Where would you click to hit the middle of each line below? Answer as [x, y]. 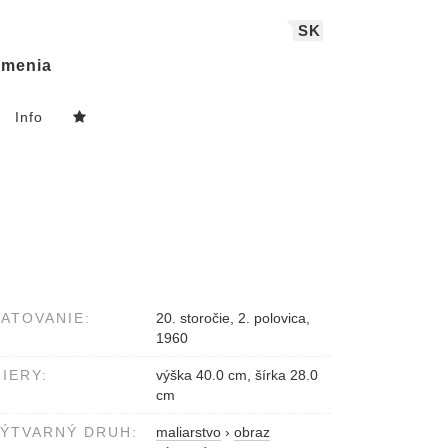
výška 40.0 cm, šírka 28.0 [237, 375]
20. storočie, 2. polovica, [233, 318]
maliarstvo [188, 432]
